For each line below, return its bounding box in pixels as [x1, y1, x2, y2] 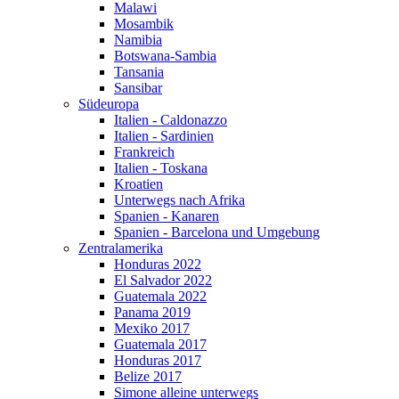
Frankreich [114, 143, 175, 159]
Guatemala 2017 [114, 336, 207, 352]
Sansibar [114, 79, 162, 95]
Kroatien [114, 175, 163, 191]
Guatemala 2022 [114, 288, 207, 304]
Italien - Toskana [114, 159, 208, 175]
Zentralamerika [78, 240, 163, 256]
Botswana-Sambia [114, 47, 216, 63]
